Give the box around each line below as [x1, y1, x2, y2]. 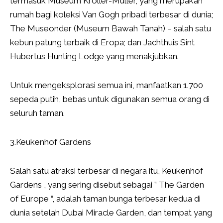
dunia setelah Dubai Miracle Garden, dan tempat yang [10, 208, 212, 218]
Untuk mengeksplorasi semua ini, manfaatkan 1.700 [10, 80, 203, 91]
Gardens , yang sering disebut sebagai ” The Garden [10, 180, 204, 190]
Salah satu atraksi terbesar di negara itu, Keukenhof [10, 166, 203, 176]
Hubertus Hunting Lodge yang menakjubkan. [10, 51, 179, 62]
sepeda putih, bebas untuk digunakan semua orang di [10, 94, 210, 105]
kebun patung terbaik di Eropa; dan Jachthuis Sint [10, 37, 195, 48]
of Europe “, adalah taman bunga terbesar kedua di [10, 194, 201, 204]
